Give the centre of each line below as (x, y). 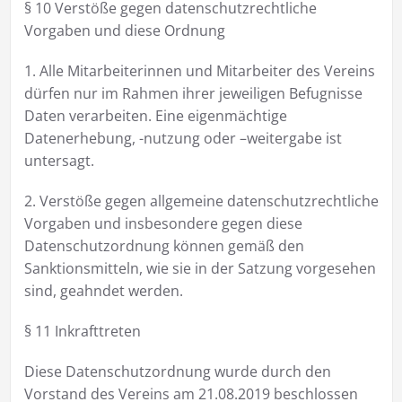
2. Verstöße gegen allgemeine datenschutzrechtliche (201, 201)
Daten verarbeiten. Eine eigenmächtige (155, 115)
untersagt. (59, 160)
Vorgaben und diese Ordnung (124, 30)
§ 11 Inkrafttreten (82, 331)
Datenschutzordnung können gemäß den (164, 245)
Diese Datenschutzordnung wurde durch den (177, 371)
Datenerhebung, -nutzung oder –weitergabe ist (183, 138)
